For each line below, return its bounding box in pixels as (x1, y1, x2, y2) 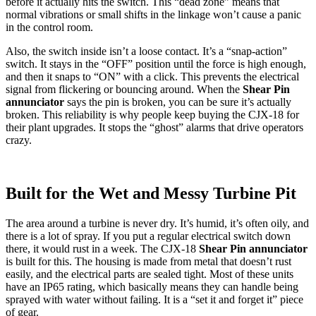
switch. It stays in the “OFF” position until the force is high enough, (6, 57, 306, 70)
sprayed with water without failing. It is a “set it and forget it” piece (6, 293, 303, 306)
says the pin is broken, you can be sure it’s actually (64, 95, 291, 108)
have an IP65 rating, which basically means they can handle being (6, 281, 298, 293)
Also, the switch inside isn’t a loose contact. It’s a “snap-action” (6, 44, 287, 57)
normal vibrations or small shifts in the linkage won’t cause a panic (6, 8, 301, 20)
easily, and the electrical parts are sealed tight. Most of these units (6, 268, 293, 281)
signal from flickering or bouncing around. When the (6, 83, 243, 95)
